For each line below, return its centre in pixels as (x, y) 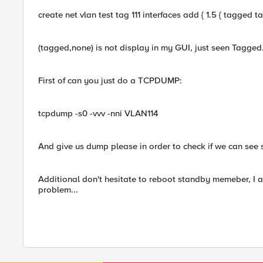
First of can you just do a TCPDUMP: (110, 80)
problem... (58, 190)
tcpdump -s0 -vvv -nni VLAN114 (98, 113)
